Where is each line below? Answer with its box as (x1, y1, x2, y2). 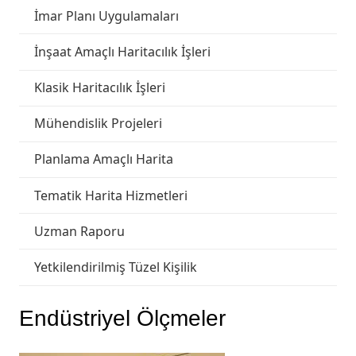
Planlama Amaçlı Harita (34, 150, 174, 168)
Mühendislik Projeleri (34, 114, 163, 133)
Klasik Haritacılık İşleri (34, 79, 166, 97)
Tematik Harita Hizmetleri (34, 186, 188, 204)
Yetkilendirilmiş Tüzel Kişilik (34, 258, 198, 277)
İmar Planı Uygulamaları (34, 6, 180, 25)
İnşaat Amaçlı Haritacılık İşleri (34, 42, 211, 60)
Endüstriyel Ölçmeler (19, 305, 226, 331)
